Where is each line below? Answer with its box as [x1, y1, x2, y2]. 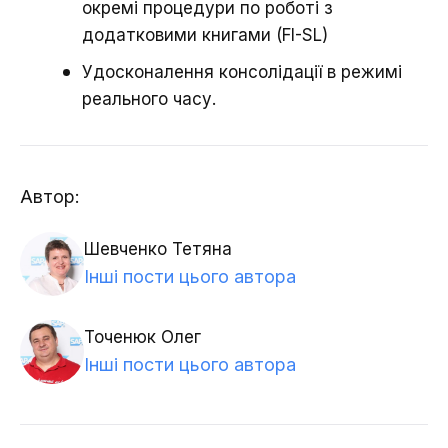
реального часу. [82, 88, 216, 109]
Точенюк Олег [84, 327, 201, 348]
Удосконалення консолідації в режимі [82, 61, 402, 82]
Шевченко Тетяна [84, 239, 232, 260]
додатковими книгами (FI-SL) [82, 24, 328, 45]
